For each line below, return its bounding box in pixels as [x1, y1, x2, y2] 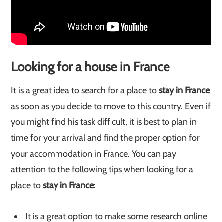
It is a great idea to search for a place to [11, 85, 157, 96]
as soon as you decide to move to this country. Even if [11, 101, 211, 111]
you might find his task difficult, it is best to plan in [11, 116, 197, 127]
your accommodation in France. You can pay [11, 148, 177, 159]
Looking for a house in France [11, 59, 170, 75]
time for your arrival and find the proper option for [11, 132, 200, 143]
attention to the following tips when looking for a [11, 164, 194, 175]
